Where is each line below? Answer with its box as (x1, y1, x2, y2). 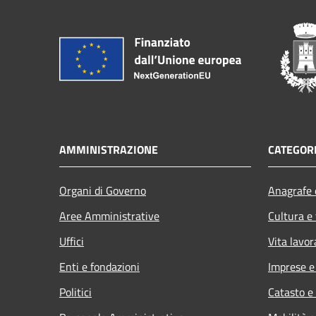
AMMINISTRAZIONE (59, 141, 158, 159)
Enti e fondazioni (59, 258, 140, 276)
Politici (59, 284, 92, 301)
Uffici (59, 233, 84, 250)
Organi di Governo (59, 182, 146, 200)
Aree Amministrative (59, 207, 159, 225)
